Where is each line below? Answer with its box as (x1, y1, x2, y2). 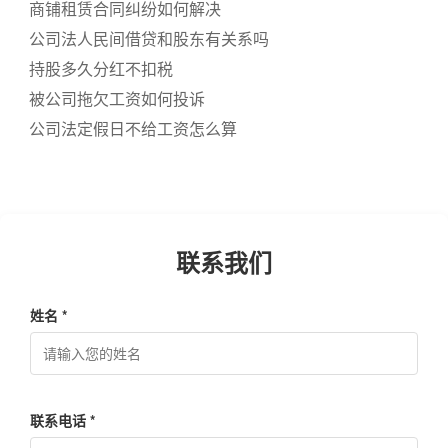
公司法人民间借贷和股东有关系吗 (28, 27, 269, 50)
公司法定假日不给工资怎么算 (28, 117, 237, 140)
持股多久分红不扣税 (28, 57, 173, 80)
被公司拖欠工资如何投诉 (28, 87, 205, 110)
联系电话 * (30, 410, 95, 430)
